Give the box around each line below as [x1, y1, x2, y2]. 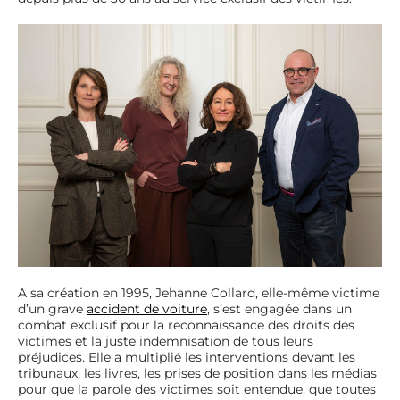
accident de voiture [87, 300, 207, 317]
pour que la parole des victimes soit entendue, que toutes [18, 380, 376, 397]
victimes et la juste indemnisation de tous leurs [18, 332, 313, 349]
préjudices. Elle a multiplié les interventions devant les [18, 348, 355, 365]
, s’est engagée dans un [207, 300, 352, 317]
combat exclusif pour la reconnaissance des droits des [18, 316, 354, 333]
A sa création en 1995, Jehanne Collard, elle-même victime [18, 284, 379, 301]
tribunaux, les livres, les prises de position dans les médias [18, 364, 377, 381]
